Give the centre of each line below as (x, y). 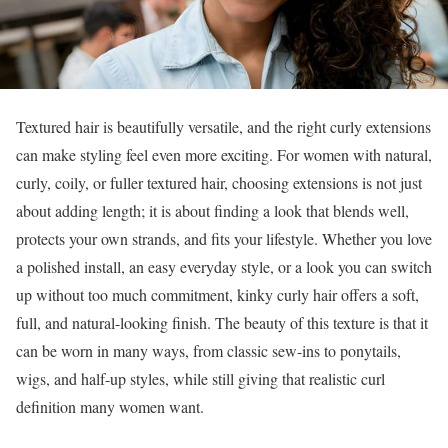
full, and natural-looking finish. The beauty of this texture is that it (222, 322)
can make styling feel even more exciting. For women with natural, (224, 154)
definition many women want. (110, 406)
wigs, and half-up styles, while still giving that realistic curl (200, 378)
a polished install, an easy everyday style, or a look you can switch (224, 266)
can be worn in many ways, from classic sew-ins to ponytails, (208, 350)
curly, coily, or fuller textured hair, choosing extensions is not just (219, 182)
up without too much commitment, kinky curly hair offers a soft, (217, 294)
